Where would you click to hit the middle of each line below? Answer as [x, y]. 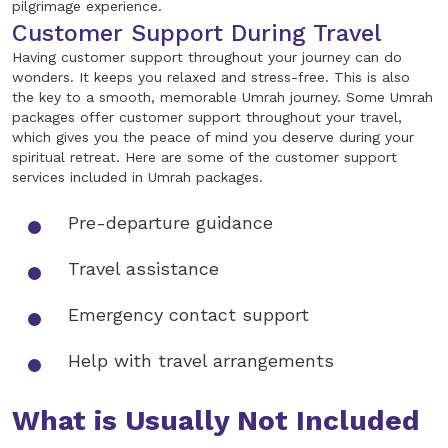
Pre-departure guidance [170, 223]
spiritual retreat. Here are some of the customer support [204, 157]
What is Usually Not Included [216, 421]
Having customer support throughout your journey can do [207, 57]
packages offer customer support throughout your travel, [207, 117]
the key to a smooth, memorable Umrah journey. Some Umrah [222, 97]
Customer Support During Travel [196, 33]
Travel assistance [143, 269]
